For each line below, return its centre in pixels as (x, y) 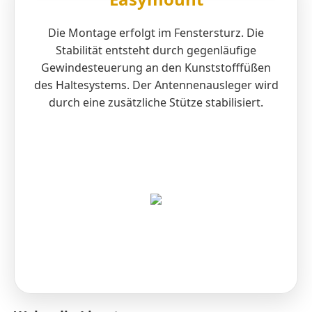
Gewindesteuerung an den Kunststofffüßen (156, 68)
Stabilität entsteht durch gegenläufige (156, 50)
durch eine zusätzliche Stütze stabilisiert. (156, 103)
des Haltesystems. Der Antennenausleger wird (156, 85)
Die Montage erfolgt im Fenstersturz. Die (156, 33)
